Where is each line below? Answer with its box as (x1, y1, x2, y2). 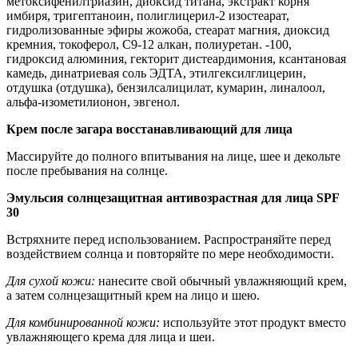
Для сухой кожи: (6, 274, 95, 288)
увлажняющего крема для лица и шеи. (6, 330, 215, 344)
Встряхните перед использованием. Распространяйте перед (6, 233, 331, 247)
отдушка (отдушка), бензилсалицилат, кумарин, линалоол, (6, 81, 325, 95)
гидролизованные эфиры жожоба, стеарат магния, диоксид (6, 23, 329, 38)
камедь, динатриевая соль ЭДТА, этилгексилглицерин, (6, 66, 306, 81)
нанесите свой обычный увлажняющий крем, (95, 274, 347, 288)
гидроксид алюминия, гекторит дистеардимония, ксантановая (6, 52, 346, 66)
